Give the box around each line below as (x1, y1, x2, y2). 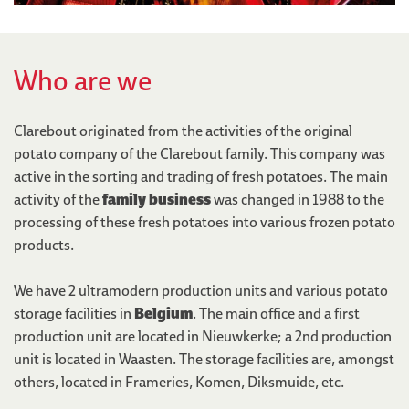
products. (14, 234, 74, 255)
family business (102, 188, 211, 209)
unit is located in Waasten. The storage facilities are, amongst (14, 348, 394, 369)
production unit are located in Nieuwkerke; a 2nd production (14, 325, 392, 346)
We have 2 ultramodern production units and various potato (14, 279, 388, 300)
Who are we (14, 60, 152, 100)
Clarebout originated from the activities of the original (14, 120, 352, 141)
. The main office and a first (193, 302, 360, 323)
